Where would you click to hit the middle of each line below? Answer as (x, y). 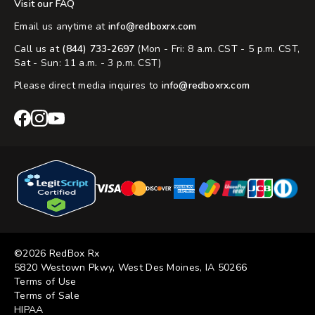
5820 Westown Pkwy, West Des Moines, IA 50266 (131, 268)
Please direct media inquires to (88, 86)
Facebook (36, 152)
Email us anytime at (61, 27)
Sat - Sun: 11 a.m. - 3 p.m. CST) (88, 63)
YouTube (67, 152)
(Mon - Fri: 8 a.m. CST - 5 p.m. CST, (217, 49)
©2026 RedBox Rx (57, 254)
